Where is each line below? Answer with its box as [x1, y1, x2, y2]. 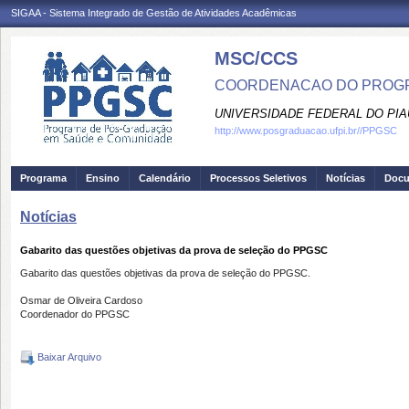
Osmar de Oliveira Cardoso [20, 295, 142, 306]
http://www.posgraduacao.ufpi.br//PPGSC [215, 125, 397, 136]
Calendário [139, 173, 191, 184]
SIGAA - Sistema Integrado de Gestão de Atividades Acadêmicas [11, 7, 297, 18]
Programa [20, 173, 67, 184]
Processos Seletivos [210, 173, 307, 184]
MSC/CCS [215, 48, 298, 68]
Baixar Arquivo [35, 351, 101, 362]
